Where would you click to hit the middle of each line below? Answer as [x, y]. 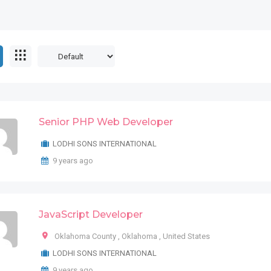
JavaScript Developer [91, 214]
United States [186, 236]
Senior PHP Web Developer [106, 122]
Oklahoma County [85, 236]
